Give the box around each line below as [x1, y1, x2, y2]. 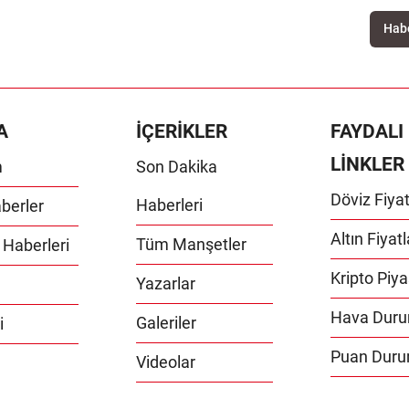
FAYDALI [330, 120, 404, 142]
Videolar [135, 351, 195, 372]
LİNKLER [330, 152, 404, 175]
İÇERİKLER [135, 120, 227, 142]
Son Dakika [135, 156, 217, 176]
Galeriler [135, 312, 196, 332]
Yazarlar [135, 273, 195, 293]
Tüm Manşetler [135, 234, 246, 254]
